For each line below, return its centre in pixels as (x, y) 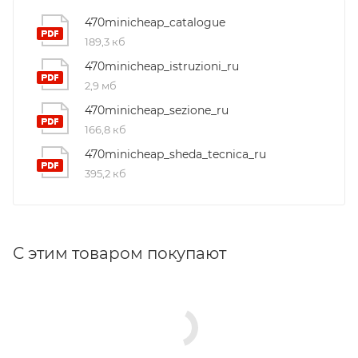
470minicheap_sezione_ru (157, 111)
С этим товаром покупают (119, 254)
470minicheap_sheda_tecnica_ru (175, 155)
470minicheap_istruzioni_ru (162, 67)
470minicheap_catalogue (155, 23)
